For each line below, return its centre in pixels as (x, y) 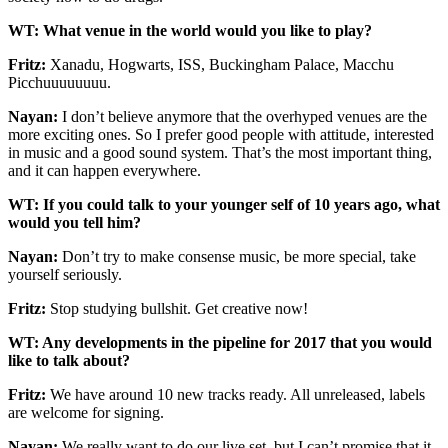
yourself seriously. (65, 275)
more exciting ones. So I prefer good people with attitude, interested (221, 135)
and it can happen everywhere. (104, 171)
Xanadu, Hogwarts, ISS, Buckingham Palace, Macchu (220, 65)
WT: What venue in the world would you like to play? (190, 31)
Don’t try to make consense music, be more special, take (237, 257)
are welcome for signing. (86, 413)
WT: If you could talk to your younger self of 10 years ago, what (224, 205)
